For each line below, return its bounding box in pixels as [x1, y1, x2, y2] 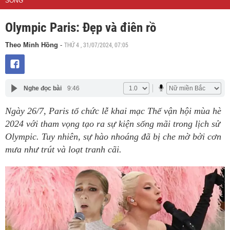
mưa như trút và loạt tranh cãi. [5, 144, 122, 155]
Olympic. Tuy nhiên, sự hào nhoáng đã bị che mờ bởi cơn [5, 131, 221, 142]
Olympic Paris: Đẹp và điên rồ [5, 20, 156, 35]
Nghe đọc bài [23, 84, 62, 92]
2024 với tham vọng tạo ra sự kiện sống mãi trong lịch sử [5, 119, 220, 129]
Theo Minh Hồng [5, 41, 58, 49]
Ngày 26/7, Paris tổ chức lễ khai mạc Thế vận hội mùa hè [5, 106, 221, 116]
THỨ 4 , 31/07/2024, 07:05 [64, 41, 128, 49]
